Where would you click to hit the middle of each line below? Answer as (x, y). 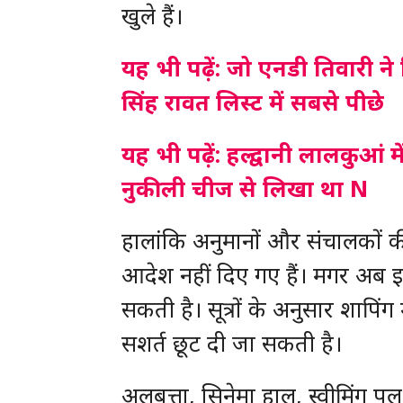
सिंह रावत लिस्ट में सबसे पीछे (252, 102)
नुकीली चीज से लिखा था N (244, 188)
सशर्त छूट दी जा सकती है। (231, 343)
